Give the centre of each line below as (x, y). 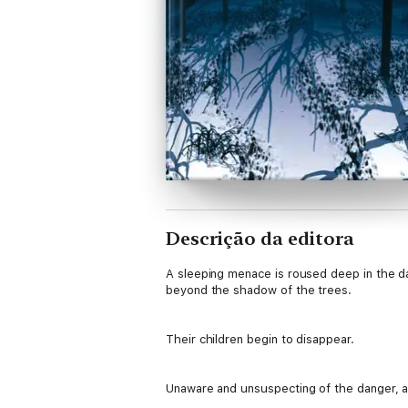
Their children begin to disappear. (260, 339)
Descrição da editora (260, 239)
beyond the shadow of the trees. (259, 290)
